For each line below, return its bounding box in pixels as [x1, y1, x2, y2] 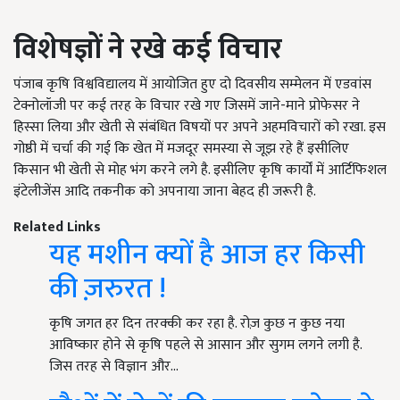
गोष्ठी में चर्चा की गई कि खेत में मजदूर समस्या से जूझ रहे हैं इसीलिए [13, 137, 349, 162]
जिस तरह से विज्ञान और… [49, 354, 179, 379]
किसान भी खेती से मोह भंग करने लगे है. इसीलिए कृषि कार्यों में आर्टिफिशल [13, 158, 387, 183]
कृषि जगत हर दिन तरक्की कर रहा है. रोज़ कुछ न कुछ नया [49, 312, 345, 337]
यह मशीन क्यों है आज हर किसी [49, 231, 365, 279]
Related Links [13, 215, 101, 240]
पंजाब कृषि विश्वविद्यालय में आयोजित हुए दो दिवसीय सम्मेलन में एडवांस [13, 72, 371, 97]
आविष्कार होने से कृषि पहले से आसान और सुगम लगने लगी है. [49, 333, 362, 358]
